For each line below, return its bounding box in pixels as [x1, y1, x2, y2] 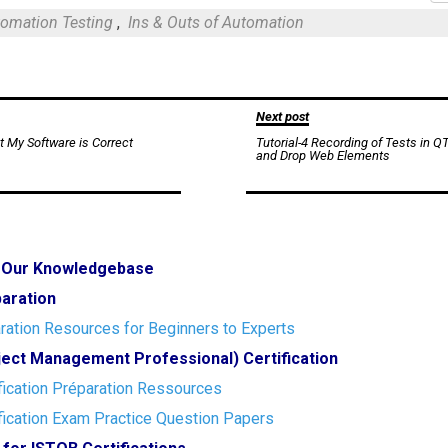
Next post [255, 109, 309, 124]
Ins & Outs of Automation [128, 13, 305, 32]
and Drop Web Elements [255, 148, 390, 163]
